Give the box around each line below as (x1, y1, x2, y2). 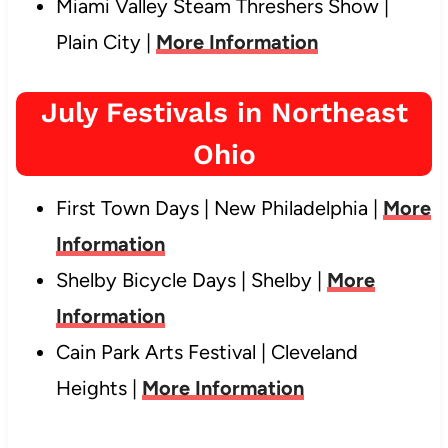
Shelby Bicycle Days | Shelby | (55, 267, 327, 292)
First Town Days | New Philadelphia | (55, 195, 383, 220)
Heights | (55, 375, 142, 400)
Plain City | (55, 29, 156, 54)
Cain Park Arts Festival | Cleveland (55, 339, 358, 364)
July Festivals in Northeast (40, 95, 408, 129)
